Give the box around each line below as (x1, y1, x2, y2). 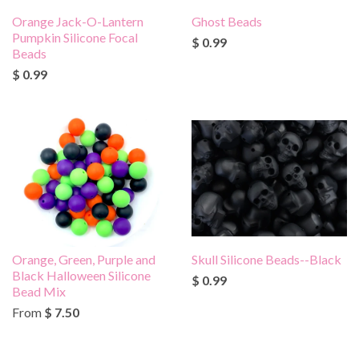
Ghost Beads (192, 13, 262, 29)
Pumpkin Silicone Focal (12, 29, 138, 45)
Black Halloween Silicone (12, 267, 151, 283)
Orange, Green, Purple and (12, 251, 155, 267)
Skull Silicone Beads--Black (192, 251, 341, 267)
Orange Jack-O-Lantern (12, 13, 143, 29)
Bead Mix (12, 283, 66, 299)
